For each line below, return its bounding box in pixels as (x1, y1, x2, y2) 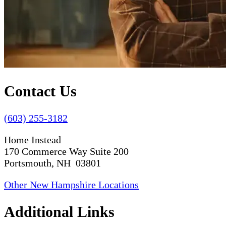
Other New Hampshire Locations (4, 179, 139, 190)
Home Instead (4, 134, 61, 145)
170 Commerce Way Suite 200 (4, 145, 129, 157)
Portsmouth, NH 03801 (4, 157, 101, 168)
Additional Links (4, 203, 115, 220)
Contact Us (4, 82, 77, 99)
